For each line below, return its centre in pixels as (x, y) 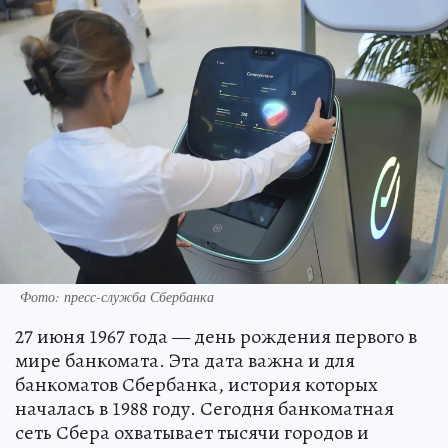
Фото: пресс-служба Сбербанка (117, 297)
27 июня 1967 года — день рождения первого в (216, 337)
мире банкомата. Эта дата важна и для (185, 361)
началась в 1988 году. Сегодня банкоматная (204, 409)
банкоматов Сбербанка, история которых (196, 385)
